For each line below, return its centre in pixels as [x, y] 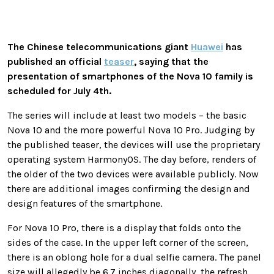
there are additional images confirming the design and [129, 188]
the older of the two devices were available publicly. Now [133, 174]
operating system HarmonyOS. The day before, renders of [132, 159]
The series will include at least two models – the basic [127, 115]
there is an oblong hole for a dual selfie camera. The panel [134, 257]
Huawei [207, 46]
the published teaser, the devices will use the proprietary [134, 144]
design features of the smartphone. [85, 203]
